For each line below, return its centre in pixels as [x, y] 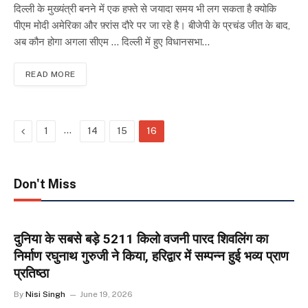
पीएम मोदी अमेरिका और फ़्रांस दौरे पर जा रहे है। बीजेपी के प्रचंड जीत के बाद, [152, 25]
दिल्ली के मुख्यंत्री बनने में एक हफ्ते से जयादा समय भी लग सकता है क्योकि [145, 8]
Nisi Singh [45, 294]
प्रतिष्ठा [31, 273]
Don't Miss [45, 184]
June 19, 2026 [106, 294]
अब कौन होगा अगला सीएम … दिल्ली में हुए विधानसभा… [112, 41]
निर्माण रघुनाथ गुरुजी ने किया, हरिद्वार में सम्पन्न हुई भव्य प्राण [151, 256]
